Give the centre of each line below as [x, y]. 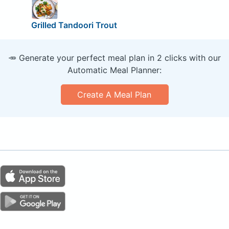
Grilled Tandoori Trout [74, 25]
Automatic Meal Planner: [114, 70]
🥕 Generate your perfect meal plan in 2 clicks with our [114, 58]
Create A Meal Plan [114, 95]
